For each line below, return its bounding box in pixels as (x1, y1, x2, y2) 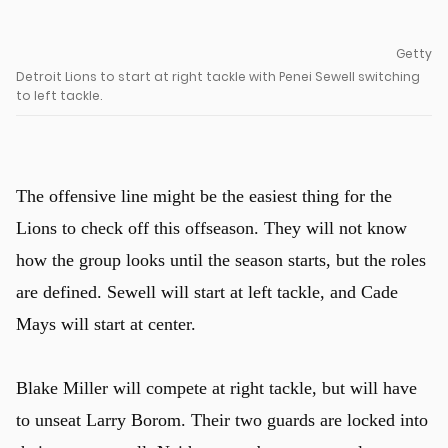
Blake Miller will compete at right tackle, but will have (16, 377, 417, 398)
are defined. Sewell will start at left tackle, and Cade (16, 281, 398, 302)
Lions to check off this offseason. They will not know (16, 217, 407, 238)
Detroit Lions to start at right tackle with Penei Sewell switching (16, 67, 420, 85)
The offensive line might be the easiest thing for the (16, 185, 392, 206)
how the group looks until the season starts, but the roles (16, 249, 426, 270)
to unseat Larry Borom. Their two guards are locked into (16, 409, 428, 430)
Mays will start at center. (16, 313, 196, 334)
